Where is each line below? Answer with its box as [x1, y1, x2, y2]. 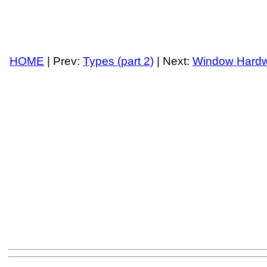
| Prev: [44, 55, 83, 68]
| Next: [154, 55, 193, 68]
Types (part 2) [83, 55, 154, 68]
